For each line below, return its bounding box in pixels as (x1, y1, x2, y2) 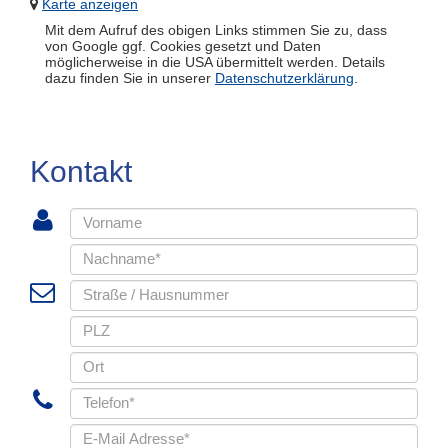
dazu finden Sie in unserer (45, 70, 215, 87)
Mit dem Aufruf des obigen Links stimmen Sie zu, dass (45, 22, 387, 39)
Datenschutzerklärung (215, 70, 354, 87)
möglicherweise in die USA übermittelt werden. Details (45, 54, 385, 71)
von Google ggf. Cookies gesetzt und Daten (45, 38, 321, 55)
